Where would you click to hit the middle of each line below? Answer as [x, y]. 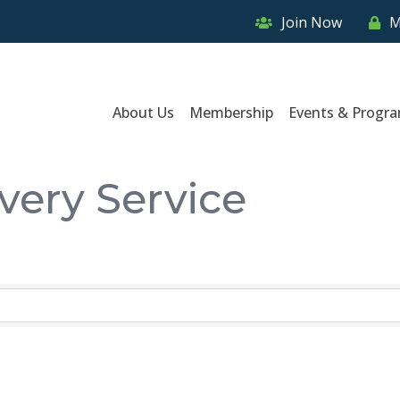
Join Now [312, 22]
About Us [144, 112]
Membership [232, 112]
